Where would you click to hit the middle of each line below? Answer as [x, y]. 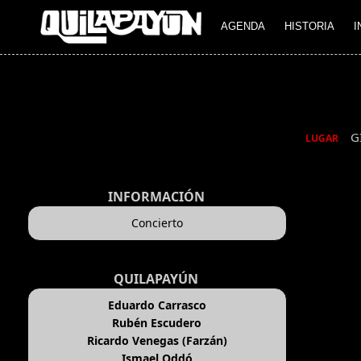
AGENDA [243, 27]
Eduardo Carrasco [157, 305]
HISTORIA [309, 27]
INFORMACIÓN [156, 197]
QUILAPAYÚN [156, 279]
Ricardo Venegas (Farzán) [157, 341]
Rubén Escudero [157, 323]
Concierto [157, 223]
